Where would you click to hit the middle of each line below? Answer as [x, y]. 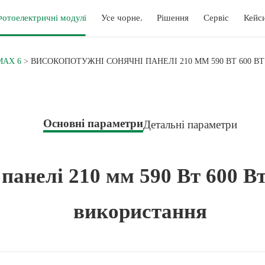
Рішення [173, 18]
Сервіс [216, 18]
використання [140, 211]
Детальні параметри [190, 124]
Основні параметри [93, 123]
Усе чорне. [122, 18]
